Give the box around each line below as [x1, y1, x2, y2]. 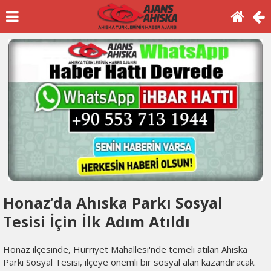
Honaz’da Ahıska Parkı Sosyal [3, 192, 223, 214]
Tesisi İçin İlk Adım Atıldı [3, 211, 190, 232]
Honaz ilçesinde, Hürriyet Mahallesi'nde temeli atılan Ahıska [3, 243, 247, 256]
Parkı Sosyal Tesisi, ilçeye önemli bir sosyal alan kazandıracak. [3, 256, 256, 269]
